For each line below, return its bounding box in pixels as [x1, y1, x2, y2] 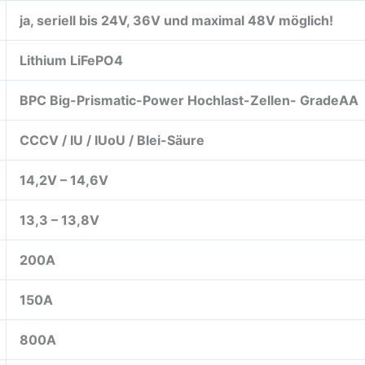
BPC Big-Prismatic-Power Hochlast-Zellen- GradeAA [20, 91, 358, 108]
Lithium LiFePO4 [20, 51, 123, 68]
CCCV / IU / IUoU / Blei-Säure [20, 131, 204, 148]
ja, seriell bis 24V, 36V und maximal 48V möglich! [20, 11, 333, 29]
